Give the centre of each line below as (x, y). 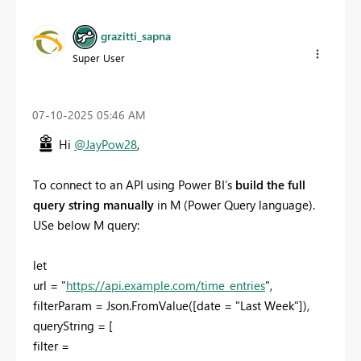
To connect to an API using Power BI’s (134, 185)
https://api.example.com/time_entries (166, 286)
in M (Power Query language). (234, 205)
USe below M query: (86, 225)
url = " (50, 286)
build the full (270, 185)
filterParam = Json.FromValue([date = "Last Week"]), (171, 306)
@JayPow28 (106, 145)
